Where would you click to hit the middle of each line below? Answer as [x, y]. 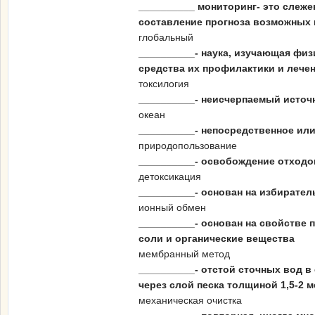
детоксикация [170, 176]
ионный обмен [172, 207]
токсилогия [164, 84]
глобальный [166, 37]
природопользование [188, 146]
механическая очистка [190, 300]
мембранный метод [184, 254]
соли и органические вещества [217, 238]
